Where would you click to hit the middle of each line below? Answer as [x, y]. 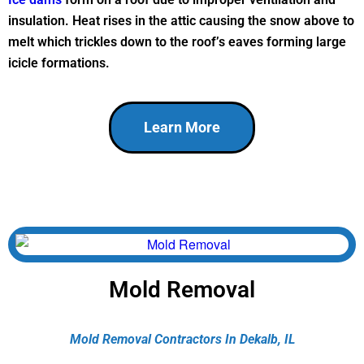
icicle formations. [61, 63]
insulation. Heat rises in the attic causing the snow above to [181, 21]
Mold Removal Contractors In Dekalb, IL [182, 339]
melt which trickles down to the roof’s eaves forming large [177, 42]
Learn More [182, 128]
